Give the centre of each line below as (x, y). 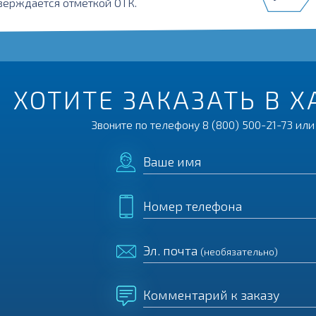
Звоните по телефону (147, 124)
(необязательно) (239, 251)
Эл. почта (172, 250)
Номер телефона (193, 206)
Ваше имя (172, 162)
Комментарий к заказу (211, 295)
